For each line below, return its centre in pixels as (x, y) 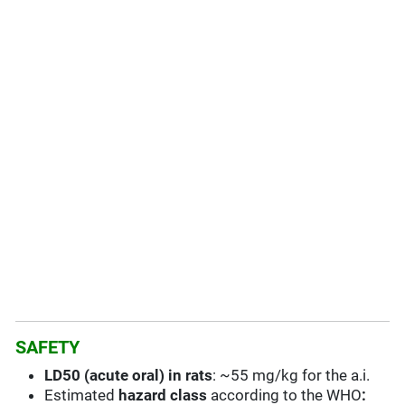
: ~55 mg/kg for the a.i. (292, 376)
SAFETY (48, 348)
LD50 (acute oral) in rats (129, 376)
